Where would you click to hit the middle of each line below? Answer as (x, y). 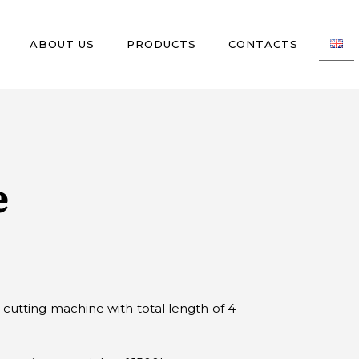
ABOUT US (62, 44)
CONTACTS (263, 44)
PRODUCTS (161, 44)
